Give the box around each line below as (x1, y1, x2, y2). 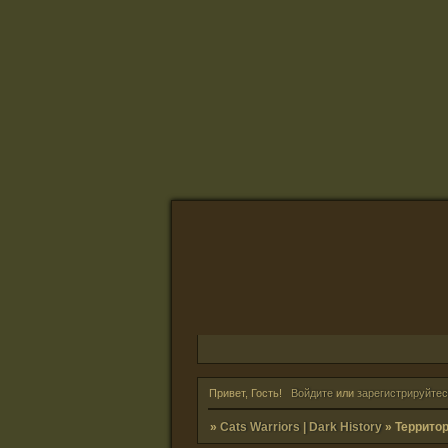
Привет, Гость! (209, 386, 282, 399)
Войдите (290, 386, 333, 399)
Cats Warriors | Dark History (220, 419, 383, 434)
